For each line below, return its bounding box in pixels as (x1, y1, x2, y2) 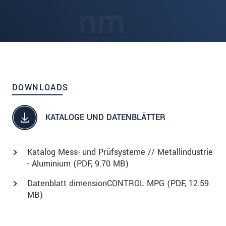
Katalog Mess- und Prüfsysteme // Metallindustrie (27, 146, 213, 158)
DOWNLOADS (12, 81, 69, 93)
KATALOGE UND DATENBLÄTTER (45, 111, 165, 124)
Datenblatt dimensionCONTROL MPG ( (27, 177, 171, 189)
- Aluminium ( (27, 157, 77, 169)
